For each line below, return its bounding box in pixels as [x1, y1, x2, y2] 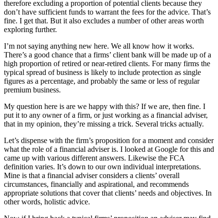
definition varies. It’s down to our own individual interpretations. [4, 162, 201, 171]
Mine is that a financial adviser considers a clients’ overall [4, 171, 180, 180]
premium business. [4, 85, 61, 94]
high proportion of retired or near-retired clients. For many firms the [4, 59, 210, 68]
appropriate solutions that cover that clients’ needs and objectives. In [4, 188, 212, 197]
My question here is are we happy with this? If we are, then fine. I [4, 102, 205, 110]
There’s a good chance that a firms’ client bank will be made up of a [4, 50, 211, 59]
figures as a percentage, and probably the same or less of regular [4, 76, 200, 85]
